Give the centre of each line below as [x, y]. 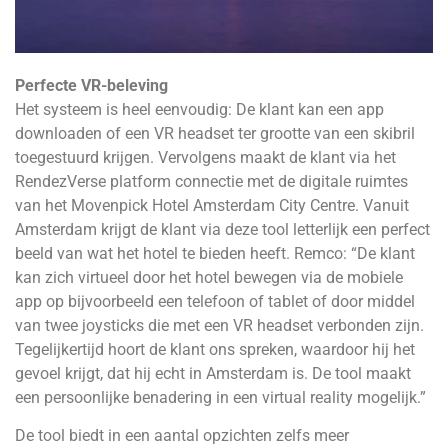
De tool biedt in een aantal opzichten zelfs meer [182, 436]
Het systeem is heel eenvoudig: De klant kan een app [199, 109]
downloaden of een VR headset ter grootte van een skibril [215, 133]
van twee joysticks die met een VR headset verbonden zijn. [219, 325]
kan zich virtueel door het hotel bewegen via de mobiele [209, 277]
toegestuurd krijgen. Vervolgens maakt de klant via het [205, 157]
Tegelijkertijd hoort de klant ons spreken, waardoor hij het [215, 349]
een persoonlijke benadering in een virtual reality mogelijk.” [220, 397]
